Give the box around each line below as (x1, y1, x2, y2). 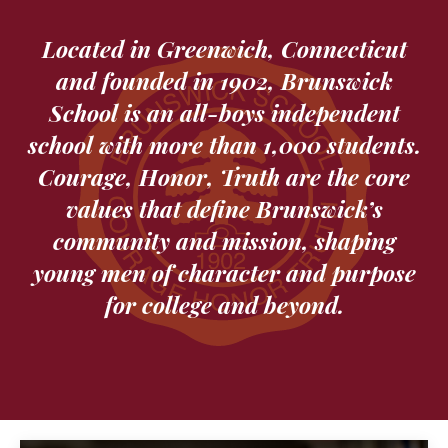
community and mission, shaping (52, 222, 396, 256)
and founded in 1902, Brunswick (55, 62, 393, 96)
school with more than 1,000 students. (27, 126, 421, 160)
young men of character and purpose (32, 254, 416, 288)
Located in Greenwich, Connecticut (41, 30, 407, 64)
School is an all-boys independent (48, 94, 400, 128)
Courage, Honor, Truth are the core (38, 158, 410, 192)
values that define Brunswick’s (65, 190, 383, 224)
